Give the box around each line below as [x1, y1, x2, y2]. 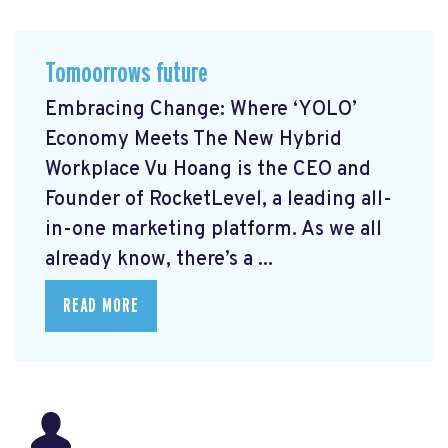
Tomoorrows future [45, 58, 208, 88]
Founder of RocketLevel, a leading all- [45, 187, 392, 214]
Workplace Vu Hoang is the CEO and [45, 157, 371, 184]
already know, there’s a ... [45, 247, 273, 274]
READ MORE [63, 296, 139, 317]
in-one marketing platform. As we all [45, 217, 382, 244]
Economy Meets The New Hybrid [45, 127, 342, 154]
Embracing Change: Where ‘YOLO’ [45, 97, 357, 124]
